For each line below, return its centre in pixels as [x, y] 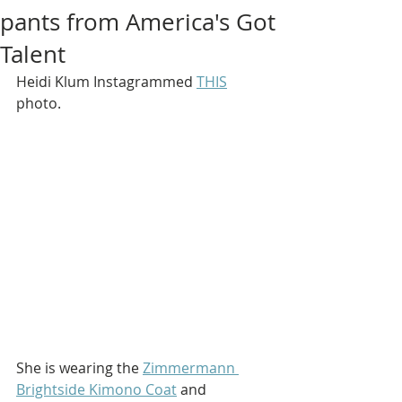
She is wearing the [79, 367]
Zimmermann [191, 367]
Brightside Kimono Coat [96, 389]
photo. [39, 103]
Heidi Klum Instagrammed [106, 82]
